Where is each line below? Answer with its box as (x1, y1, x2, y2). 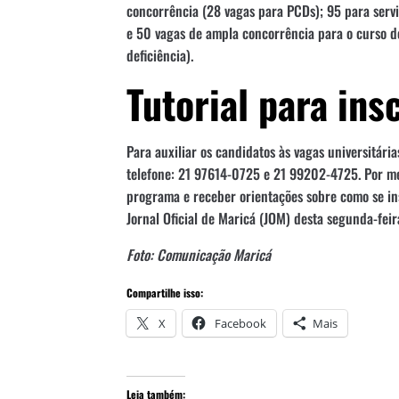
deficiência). (126, 44, 193, 66)
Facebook (215, 314, 266, 331)
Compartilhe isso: (126, 284, 203, 300)
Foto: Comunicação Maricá (126, 243, 271, 265)
